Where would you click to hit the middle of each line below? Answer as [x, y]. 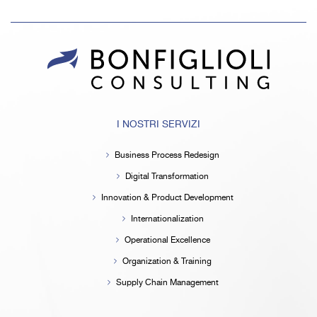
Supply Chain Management [167, 282]
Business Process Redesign [167, 155]
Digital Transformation [167, 176]
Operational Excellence [167, 240]
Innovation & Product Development [167, 197]
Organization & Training [167, 261]
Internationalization [167, 219]
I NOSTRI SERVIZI [158, 124]
